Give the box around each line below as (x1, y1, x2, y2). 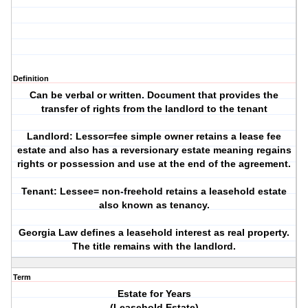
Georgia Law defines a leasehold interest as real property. (19, 227, 290, 239)
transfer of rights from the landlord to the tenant (41, 103, 267, 115)
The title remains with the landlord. (72, 241, 236, 252)
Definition (13, 74, 49, 83)
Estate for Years (117, 288, 191, 300)
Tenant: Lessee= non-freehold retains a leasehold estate (21, 186, 287, 197)
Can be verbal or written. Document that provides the (30, 89, 279, 101)
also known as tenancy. (98, 199, 210, 211)
